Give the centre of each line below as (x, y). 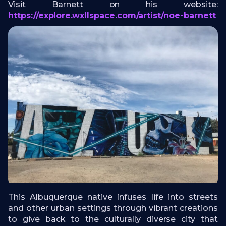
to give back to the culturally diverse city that (113, 219)
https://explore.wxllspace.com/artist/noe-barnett (112, 15)
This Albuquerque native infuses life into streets (113, 197)
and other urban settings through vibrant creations (113, 208)
